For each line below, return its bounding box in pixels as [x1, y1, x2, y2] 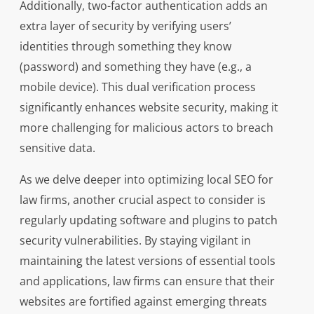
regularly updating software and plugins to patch [19, 212, 278, 228]
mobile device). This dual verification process [19, 79, 256, 95]
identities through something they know [19, 39, 231, 55]
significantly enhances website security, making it [19, 100, 278, 116]
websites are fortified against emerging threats [19, 294, 267, 310]
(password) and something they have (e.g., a [19, 59, 252, 75]
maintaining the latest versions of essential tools [19, 253, 275, 269]
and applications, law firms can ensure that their [19, 273, 275, 289]
